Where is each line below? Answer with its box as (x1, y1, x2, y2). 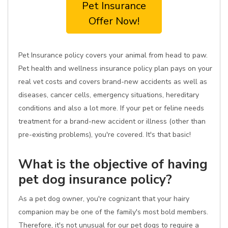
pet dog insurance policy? (18, 170, 172, 188)
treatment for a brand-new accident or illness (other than (18, 117, 206, 126)
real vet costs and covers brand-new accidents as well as (18, 77, 207, 87)
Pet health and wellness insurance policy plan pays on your (18, 64, 212, 73)
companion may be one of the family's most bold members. (18, 207, 208, 217)
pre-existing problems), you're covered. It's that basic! (18, 130, 191, 139)
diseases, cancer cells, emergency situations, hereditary (18, 90, 199, 100)
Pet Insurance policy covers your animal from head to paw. (18, 50, 208, 60)
